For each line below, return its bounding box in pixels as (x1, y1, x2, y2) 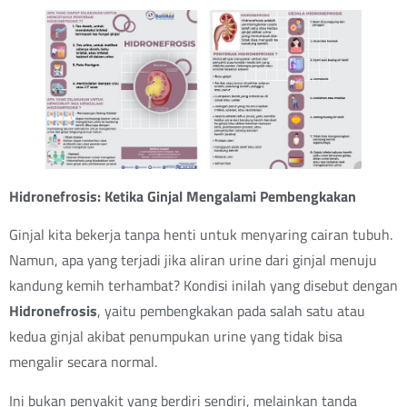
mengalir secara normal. (9, 351, 157, 373)
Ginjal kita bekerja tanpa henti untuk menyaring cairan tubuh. (9, 223, 392, 246)
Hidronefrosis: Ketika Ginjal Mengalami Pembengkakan (9, 184, 356, 207)
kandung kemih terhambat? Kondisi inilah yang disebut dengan (9, 274, 398, 297)
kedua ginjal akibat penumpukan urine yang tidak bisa (9, 325, 342, 348)
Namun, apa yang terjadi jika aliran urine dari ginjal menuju (9, 249, 377, 272)
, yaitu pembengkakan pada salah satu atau (97, 300, 365, 323)
